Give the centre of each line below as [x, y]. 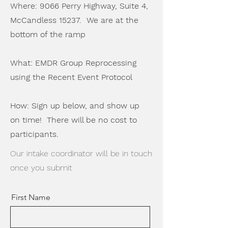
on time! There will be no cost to [74, 120]
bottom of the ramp [48, 34]
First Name [31, 197]
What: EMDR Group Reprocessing [73, 63]
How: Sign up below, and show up [75, 106]
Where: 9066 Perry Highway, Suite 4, [79, 6]
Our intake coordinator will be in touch [81, 153]
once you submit [41, 168]
